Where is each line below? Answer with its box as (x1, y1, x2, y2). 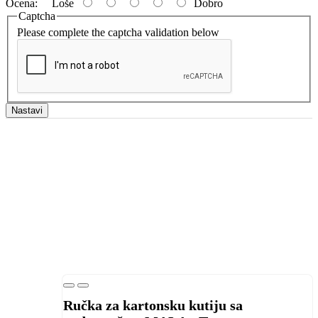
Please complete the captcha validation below (17, 26, 219, 39)
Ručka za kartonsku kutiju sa (63, 297, 243, 314)
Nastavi (11, 105, 43, 116)
